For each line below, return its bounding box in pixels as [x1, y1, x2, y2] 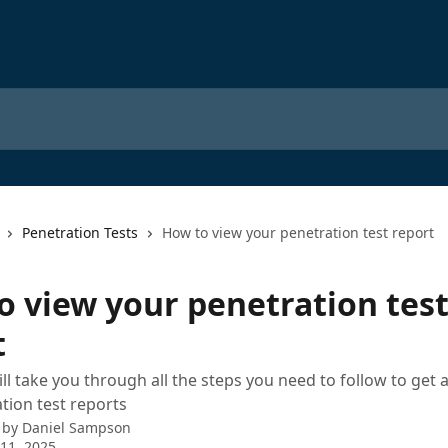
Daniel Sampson [22, 418, 131, 437]
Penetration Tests [22, 223, 138, 242]
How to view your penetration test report [162, 223, 434, 242]
